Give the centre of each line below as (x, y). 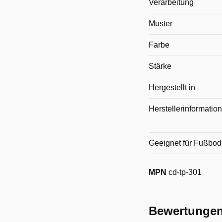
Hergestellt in (172, 88)
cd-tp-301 (185, 172)
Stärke (160, 66)
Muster (161, 24)
